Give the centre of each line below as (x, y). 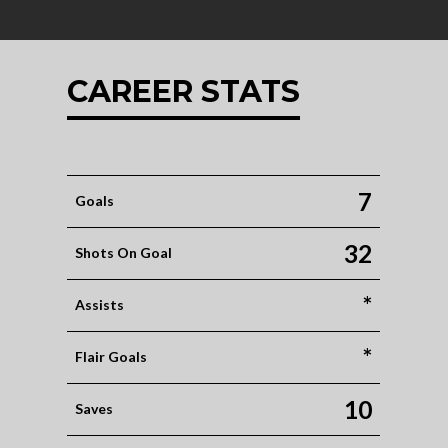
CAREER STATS (184, 91)
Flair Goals (111, 356)
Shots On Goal (124, 252)
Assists (100, 304)
